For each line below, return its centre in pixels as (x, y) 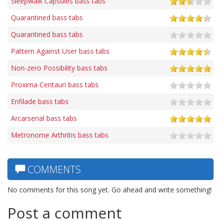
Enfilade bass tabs (40, 101)
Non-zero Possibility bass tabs (59, 68)
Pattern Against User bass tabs (60, 51)
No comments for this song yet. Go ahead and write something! (110, 189)
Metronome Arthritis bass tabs (60, 135)
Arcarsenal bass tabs (44, 118)
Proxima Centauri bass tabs (55, 84)
